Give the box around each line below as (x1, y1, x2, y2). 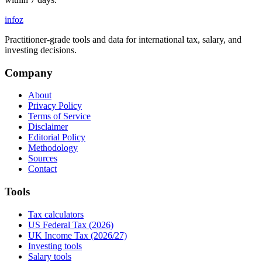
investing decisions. (5, 44, 77, 55)
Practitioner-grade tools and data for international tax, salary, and (5, 34, 242, 44)
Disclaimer (28, 122, 68, 132)
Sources (28, 153, 57, 164)
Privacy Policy (28, 101, 82, 111)
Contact (28, 164, 57, 174)
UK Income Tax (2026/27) (28, 230, 127, 240)
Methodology (28, 143, 78, 153)
